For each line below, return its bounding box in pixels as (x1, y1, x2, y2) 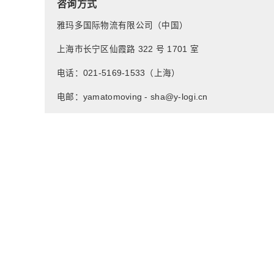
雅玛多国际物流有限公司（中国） (57, 21, 188, 30)
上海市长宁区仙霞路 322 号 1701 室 (57, 45, 199, 54)
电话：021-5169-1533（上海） (57, 68, 180, 78)
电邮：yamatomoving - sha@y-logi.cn (57, 92, 208, 102)
